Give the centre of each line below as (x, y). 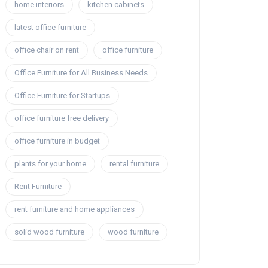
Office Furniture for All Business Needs (81, 73)
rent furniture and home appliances (74, 209)
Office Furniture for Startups (62, 96)
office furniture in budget (57, 141)
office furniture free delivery (62, 118)
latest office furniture (50, 28)
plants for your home (50, 164)
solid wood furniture (49, 232)
